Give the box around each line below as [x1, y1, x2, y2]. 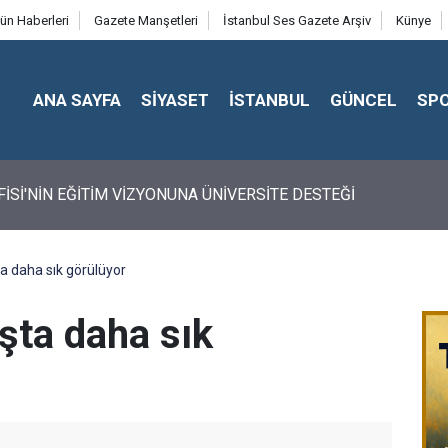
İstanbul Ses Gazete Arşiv [222, 13, 371, 28]
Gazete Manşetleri [93, 13, 198, 28]
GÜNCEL [330, 89, 398, 110]
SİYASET [141, 89, 210, 110]
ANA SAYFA [33, 89, 122, 110]
